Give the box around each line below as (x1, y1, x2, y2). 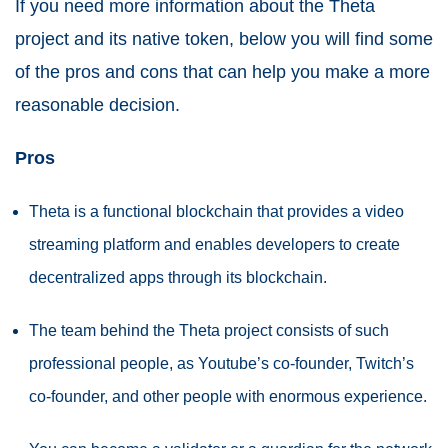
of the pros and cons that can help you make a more (15, 62, 430, 83)
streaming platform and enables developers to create (29, 236, 400, 254)
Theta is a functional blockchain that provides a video (29, 203, 404, 221)
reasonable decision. (15, 95, 185, 116)
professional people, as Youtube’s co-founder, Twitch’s (29, 355, 414, 373)
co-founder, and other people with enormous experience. (29, 388, 427, 406)
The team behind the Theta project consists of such (29, 322, 389, 340)
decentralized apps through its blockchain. (29, 269, 327, 287)
